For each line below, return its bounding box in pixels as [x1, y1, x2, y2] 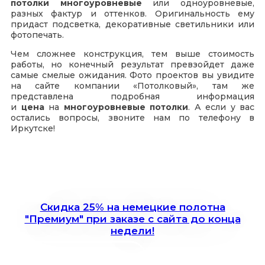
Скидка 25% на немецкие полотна [40, 201, 225, 214]
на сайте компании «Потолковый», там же [11, 80, 254, 92]
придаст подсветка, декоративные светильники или [11, 19, 254, 30]
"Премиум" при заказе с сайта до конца [24, 213, 241, 225]
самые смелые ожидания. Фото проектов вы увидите [11, 70, 254, 81]
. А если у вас [188, 102, 254, 113]
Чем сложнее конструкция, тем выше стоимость [11, 49, 254, 60]
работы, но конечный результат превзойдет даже [11, 59, 254, 70]
